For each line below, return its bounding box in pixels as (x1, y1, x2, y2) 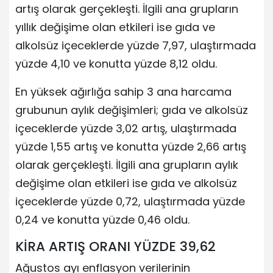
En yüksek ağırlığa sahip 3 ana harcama (15, 84, 232, 100)
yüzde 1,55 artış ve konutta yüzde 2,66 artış (15, 139, 246, 155)
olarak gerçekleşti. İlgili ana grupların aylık (15, 157, 238, 173)
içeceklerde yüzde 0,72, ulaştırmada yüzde (15, 194, 245, 210)
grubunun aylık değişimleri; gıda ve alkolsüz (15, 102, 248, 118)
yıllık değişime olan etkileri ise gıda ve (15, 19, 215, 35)
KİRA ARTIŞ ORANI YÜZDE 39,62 (15, 237, 216, 257)
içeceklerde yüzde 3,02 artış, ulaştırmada (15, 121, 236, 136)
